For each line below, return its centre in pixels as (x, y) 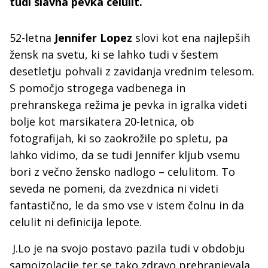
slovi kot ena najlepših (191, 38)
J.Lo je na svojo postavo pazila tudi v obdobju (127, 248)
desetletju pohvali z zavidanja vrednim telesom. (132, 71)
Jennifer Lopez (93, 38)
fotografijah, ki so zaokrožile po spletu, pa (119, 138)
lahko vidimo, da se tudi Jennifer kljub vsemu (125, 155)
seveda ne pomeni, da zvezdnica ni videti (114, 188)
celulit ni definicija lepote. (77, 222)
